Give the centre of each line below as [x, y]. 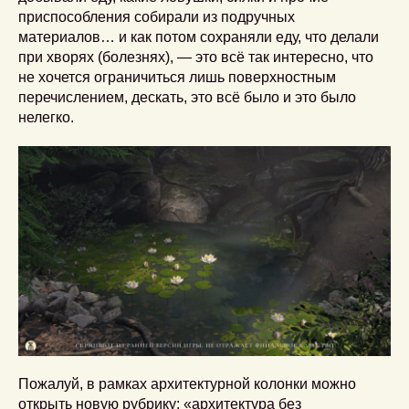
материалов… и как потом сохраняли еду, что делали [199, 37]
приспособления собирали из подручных [157, 17]
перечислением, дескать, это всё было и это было [187, 98]
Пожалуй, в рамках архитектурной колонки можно [187, 383]
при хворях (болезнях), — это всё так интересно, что [196, 58]
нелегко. [46, 118]
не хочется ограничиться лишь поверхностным [177, 78]
